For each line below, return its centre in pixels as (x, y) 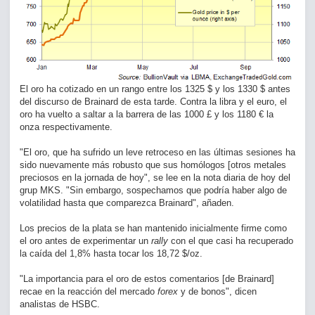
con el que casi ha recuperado (232, 241)
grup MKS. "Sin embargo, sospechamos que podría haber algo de (153, 191)
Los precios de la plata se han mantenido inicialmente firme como (153, 229)
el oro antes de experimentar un (85, 241)
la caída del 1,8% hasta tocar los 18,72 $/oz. (112, 254)
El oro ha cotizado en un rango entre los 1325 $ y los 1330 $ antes (155, 89)
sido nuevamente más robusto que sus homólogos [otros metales (153, 165)
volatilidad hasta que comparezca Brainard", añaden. (128, 203)
